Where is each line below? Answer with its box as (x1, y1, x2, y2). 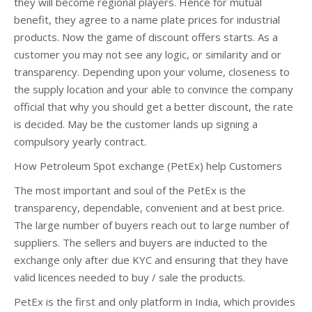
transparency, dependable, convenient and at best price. (14, 201, 284, 214)
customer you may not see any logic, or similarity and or (14, 47, 281, 61)
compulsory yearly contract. (14, 134, 146, 148)
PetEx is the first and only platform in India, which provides (14, 295, 295, 309)
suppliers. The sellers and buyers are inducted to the (14, 235, 267, 249)
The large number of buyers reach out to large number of (14, 218, 289, 232)
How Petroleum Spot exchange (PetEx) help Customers (14, 159, 282, 173)
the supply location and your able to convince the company (14, 82, 293, 96)
